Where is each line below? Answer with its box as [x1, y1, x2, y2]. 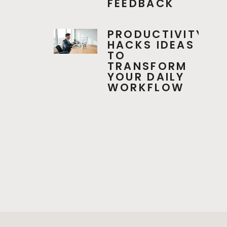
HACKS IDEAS [107, 37, 195, 53]
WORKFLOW [107, 80, 185, 95]
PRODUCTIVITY [107, 27, 205, 42]
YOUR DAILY [107, 69, 185, 85]
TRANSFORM [107, 59, 187, 74]
